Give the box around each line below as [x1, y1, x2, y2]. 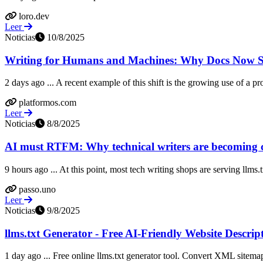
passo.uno [19, 184, 56, 194]
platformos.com [19, 97, 76, 108]
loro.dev [19, 11, 49, 21]
